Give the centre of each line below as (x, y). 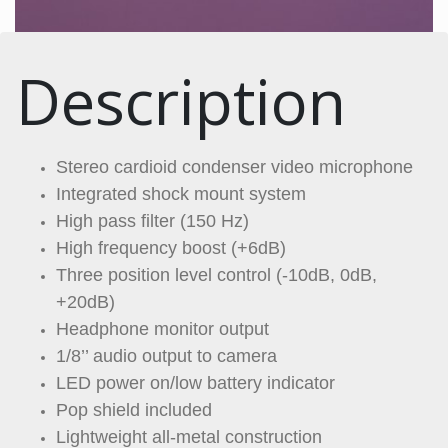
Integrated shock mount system (181, 193)
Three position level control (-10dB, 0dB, (216, 274)
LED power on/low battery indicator (195, 382)
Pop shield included (134, 409)
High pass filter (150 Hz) (152, 220)
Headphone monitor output (162, 328)
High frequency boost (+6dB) (171, 247)
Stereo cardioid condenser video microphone (234, 166)
